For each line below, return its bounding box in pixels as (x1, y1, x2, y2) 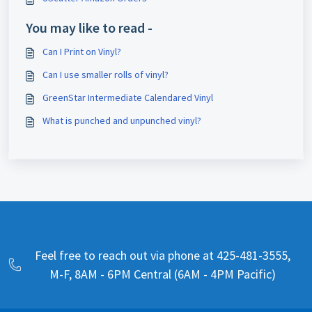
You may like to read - (26, 19, 153, 36)
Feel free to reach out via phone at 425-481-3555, (34, 247, 290, 263)
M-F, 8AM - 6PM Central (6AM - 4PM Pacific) (49, 266, 276, 282)
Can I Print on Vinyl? (42, 45, 121, 58)
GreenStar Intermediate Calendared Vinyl (42, 91, 213, 104)
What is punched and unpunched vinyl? (42, 114, 201, 127)
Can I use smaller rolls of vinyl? (42, 68, 169, 81)
